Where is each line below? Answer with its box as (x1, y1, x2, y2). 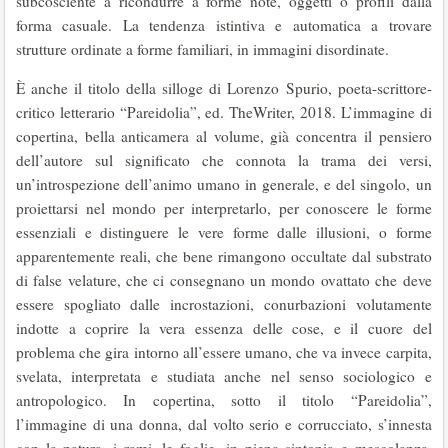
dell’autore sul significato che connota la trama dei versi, (16, 150, 432, 170)
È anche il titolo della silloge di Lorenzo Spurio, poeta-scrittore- (16, 78, 432, 98)
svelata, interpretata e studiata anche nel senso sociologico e (16, 366, 432, 386)
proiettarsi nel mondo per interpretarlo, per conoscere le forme (16, 198, 432, 218)
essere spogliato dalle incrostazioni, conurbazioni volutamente (16, 294, 432, 314)
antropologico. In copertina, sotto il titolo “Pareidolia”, (16, 390, 432, 410)
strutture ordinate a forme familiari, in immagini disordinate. (16, 39, 389, 59)
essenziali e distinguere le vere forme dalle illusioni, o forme (16, 222, 432, 242)
